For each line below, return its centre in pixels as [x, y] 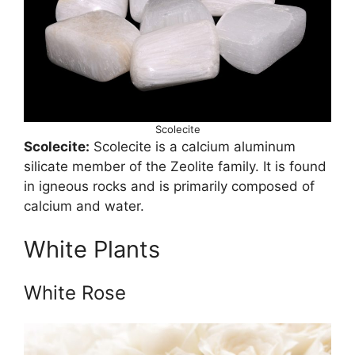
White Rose [75, 293]
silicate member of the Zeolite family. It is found [175, 166]
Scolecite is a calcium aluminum [193, 146]
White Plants [92, 249]
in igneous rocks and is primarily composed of [169, 186]
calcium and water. [84, 206]
